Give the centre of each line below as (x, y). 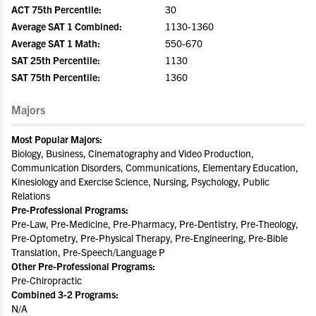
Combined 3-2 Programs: (65, 294)
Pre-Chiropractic (47, 280)
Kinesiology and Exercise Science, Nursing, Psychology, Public (140, 181)
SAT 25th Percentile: (56, 60)
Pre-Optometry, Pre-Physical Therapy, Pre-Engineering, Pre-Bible (150, 238)
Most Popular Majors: (57, 139)
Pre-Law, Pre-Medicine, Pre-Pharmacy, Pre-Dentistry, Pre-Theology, (155, 224)
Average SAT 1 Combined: (67, 26)
